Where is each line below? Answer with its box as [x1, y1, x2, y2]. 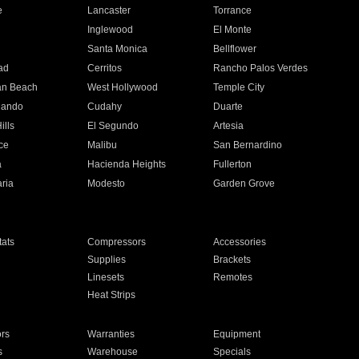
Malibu [87, 139, 117, 151]
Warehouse [87, 346, 138, 357]
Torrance [213, 5, 252, 16]
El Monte [213, 24, 252, 35]
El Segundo [87, 120, 139, 131]
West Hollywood [87, 82, 158, 93]
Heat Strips [87, 289, 135, 301]
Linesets [87, 272, 124, 283]
